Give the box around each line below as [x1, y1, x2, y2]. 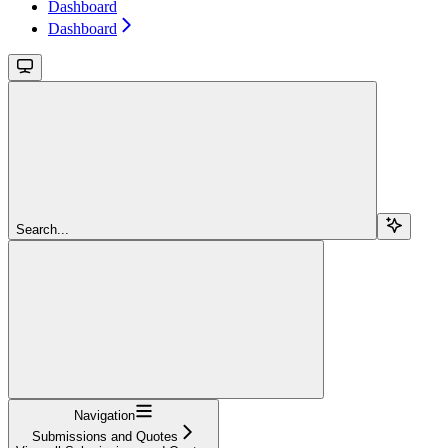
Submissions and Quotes [31, 428, 178, 444]
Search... [16, 221, 69, 237]
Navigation [74, 407, 135, 423]
